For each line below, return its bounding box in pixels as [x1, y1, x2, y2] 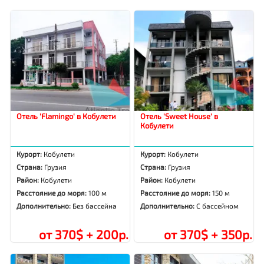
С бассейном [196, 202, 239, 210]
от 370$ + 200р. [38, 227, 128, 242]
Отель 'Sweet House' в [140, 111, 219, 121]
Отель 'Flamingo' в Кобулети [16, 111, 117, 121]
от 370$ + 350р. [163, 227, 252, 242]
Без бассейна [72, 202, 117, 210]
